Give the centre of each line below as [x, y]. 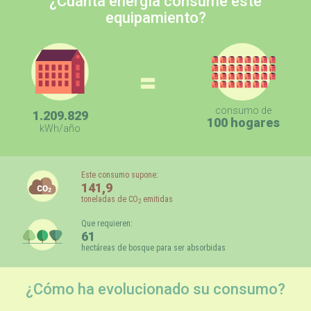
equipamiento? [155, 17]
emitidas [157, 199]
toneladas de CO [109, 199]
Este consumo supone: [119, 175]
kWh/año [60, 129]
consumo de [243, 110]
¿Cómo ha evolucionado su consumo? [155, 289]
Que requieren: [107, 223]
